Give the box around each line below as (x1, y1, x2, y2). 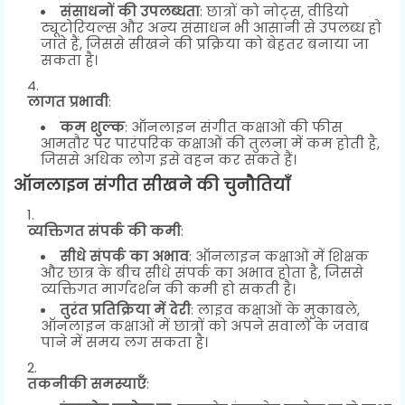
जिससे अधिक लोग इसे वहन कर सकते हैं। (41, 149, 297, 169)
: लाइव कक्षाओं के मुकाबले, (191, 299, 360, 319)
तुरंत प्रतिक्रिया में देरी (60, 299, 191, 319)
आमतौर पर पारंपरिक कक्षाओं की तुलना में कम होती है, (41, 133, 380, 153)
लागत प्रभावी (27, 91, 108, 111)
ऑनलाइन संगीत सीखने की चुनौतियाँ (14, 173, 290, 196)
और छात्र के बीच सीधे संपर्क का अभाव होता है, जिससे (41, 262, 363, 282)
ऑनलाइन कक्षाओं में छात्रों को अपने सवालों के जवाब (41, 316, 369, 335)
